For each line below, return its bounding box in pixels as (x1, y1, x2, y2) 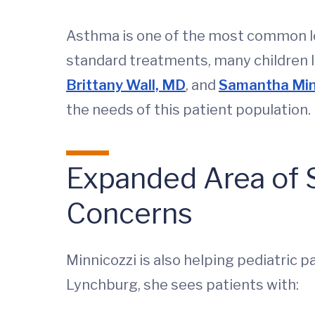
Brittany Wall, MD (66, 77, 186, 94)
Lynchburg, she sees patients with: (66, 276, 299, 293)
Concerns (66, 196, 193, 231)
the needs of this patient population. (66, 101, 311, 118)
